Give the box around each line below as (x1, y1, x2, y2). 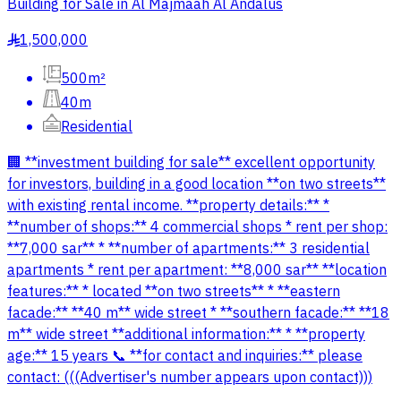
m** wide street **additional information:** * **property (7, 324, 365, 346)
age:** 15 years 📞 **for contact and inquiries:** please (7, 346, 363, 368)
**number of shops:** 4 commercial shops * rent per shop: (7, 217, 388, 239)
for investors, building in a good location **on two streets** (7, 174, 386, 196)
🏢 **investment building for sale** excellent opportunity (7, 152, 375, 175)
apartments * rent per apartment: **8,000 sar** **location (7, 260, 387, 282)
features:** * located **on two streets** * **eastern (7, 281, 340, 303)
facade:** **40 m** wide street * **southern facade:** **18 (7, 303, 389, 325)
